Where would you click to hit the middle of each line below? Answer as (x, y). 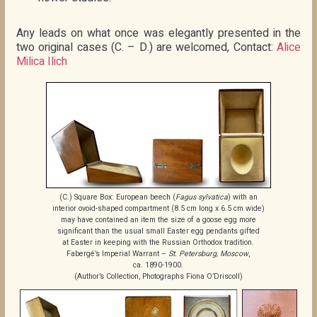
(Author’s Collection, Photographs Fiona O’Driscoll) (158, 276)
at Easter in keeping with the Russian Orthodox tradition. (158, 242)
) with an (242, 197)
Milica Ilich (41, 61)
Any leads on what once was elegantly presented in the (158, 33)
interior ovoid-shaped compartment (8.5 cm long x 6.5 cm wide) (158, 208)
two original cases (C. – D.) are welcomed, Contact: (146, 47)
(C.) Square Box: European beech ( (117, 197)
